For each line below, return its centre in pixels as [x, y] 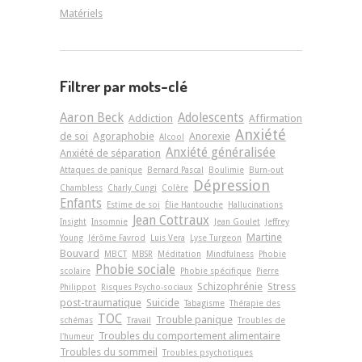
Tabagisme [204, 303]
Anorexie [210, 137]
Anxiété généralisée [221, 153]
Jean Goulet [237, 222]
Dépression [232, 186]
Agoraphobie [124, 137]
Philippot [78, 287]
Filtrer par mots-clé [124, 86]
